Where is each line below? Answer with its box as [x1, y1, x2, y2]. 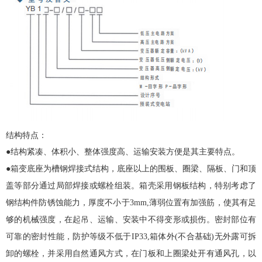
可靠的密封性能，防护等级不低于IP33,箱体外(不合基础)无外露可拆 [6, 232, 256, 242]
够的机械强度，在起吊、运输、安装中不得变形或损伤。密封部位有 [6, 215, 256, 225]
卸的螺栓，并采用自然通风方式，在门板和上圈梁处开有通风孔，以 [6, 249, 256, 258]
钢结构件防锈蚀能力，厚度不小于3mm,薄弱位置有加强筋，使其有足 [6, 198, 256, 208]
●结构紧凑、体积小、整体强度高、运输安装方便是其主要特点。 [6, 147, 240, 157]
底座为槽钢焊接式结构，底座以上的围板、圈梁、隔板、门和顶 [27, 164, 256, 174]
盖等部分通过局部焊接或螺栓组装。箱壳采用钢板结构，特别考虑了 [6, 181, 256, 191]
